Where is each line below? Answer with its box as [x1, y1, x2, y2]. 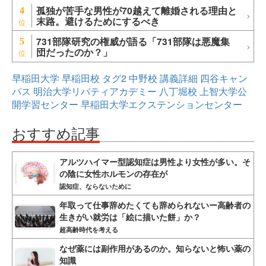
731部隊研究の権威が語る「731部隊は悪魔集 [36, 34, 230, 49]
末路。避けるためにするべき [36, 14, 160, 28]
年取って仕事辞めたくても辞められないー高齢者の [59, 199, 251, 211]
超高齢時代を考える [59, 224, 118, 235]
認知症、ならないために [59, 181, 131, 192]
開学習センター [12, 97, 78, 112]
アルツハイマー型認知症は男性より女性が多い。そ [59, 156, 251, 168]
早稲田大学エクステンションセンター [81, 97, 242, 112]
